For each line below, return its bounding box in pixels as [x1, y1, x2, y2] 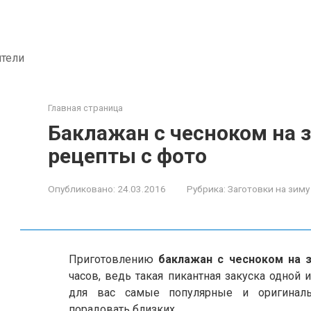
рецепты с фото [48, 144, 207, 168]
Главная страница [48, 103, 123, 113]
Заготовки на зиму [228, 183, 310, 194]
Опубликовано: [48, 183, 115, 194]
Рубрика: [187, 183, 226, 194]
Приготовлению [69, 253, 159, 266]
